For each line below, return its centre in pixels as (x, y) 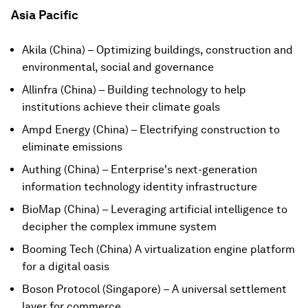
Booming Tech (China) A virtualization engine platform (158, 249)
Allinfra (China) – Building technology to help (134, 90)
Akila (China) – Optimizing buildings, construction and (157, 50)
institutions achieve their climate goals (121, 107)
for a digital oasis (66, 266)
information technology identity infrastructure (140, 187)
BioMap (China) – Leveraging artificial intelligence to (155, 209)
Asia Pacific (45, 15)
